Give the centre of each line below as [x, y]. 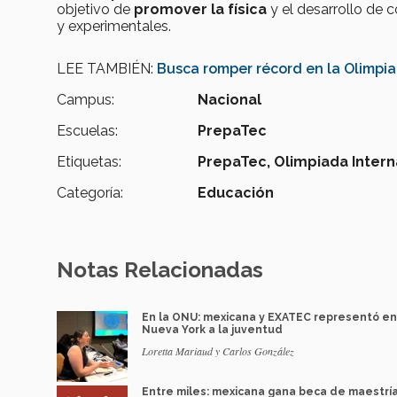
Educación [236, 193]
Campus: [86, 100]
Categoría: [90, 193]
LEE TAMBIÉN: [107, 69]
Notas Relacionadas [160, 270]
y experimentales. [114, 27]
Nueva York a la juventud [212, 330]
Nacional [230, 100]
